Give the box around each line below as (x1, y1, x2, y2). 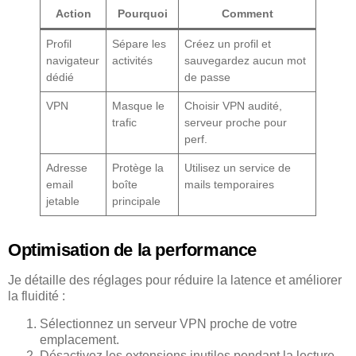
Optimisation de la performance (8, 240, 257, 261)
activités (112, 54, 153, 68)
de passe (184, 71, 231, 84)
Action (55, 7, 91, 21)
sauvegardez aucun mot (184, 54, 307, 68)
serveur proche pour (184, 116, 288, 130)
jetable (46, 195, 80, 208)
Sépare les (112, 37, 167, 51)
